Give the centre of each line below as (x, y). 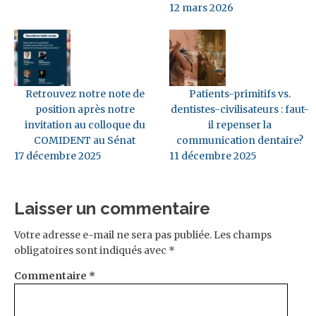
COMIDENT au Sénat (85, 140)
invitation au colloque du (85, 124)
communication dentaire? (240, 140)
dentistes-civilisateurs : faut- (240, 109)
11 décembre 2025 (213, 156)
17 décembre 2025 (58, 156)
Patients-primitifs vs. (240, 93)
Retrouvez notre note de (85, 93)
